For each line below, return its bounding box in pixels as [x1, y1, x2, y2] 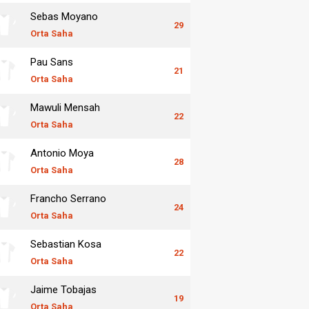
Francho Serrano [30, 192, 106, 205]
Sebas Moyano [30, 10, 98, 23]
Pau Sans [30, 55, 73, 68]
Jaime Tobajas [30, 283, 97, 296]
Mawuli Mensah [30, 101, 100, 114]
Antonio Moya [30, 146, 94, 159]
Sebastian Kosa [30, 237, 101, 250]
